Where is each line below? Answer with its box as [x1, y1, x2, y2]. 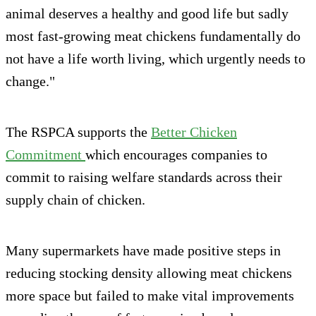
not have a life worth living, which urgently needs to [6, 50, 305, 66]
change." [6, 73, 55, 89]
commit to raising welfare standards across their [6, 169, 282, 185]
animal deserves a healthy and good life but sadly [6, 5, 288, 21]
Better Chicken [151, 123, 237, 140]
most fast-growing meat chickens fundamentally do [6, 28, 300, 44]
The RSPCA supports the [6, 123, 151, 140]
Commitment [6, 146, 85, 162]
